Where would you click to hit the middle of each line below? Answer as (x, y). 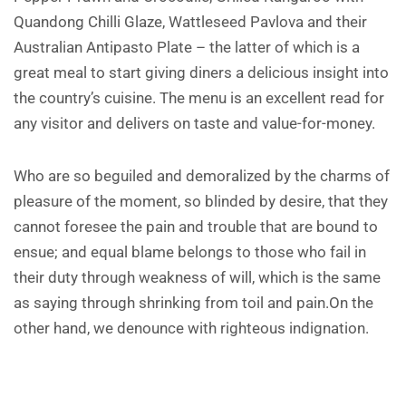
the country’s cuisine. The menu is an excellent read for (199, 98)
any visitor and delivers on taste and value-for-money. (194, 123)
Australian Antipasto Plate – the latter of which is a (187, 47)
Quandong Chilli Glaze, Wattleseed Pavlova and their (190, 22)
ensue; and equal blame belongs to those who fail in (190, 252)
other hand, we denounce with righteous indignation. (191, 328)
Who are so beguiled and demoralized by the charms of (202, 176)
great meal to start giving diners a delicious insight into (201, 72)
